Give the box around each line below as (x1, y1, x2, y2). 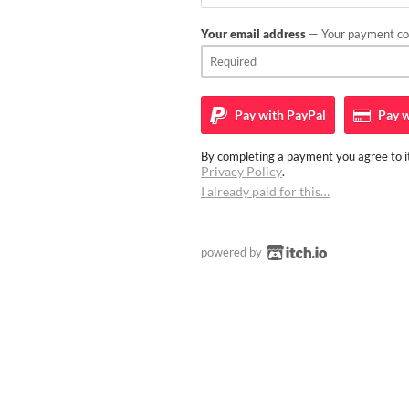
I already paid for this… (201, 183, 330, 199)
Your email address (201, 26, 306, 41)
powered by (201, 244, 265, 259)
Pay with (232, 106, 284, 122)
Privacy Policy (201, 163, 282, 179)
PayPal (284, 106, 326, 122)
